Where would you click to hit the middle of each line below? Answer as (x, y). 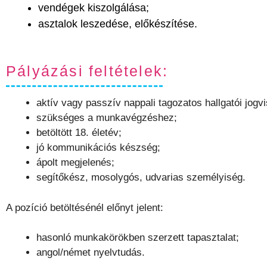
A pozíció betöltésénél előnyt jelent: (85, 207)
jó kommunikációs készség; (98, 148)
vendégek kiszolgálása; (94, 7)
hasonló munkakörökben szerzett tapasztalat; (138, 237)
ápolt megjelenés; (75, 162)
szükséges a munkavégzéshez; (107, 118)
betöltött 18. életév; (79, 133)
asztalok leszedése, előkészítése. (118, 24)
